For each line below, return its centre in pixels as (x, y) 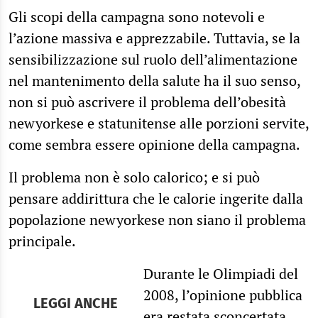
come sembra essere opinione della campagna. (154, 145)
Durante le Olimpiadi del (220, 274)
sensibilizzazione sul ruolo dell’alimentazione (153, 60)
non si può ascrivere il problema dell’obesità (147, 102)
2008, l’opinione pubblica (223, 295)
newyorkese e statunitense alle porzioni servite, (159, 124)
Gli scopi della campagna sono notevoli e (137, 17)
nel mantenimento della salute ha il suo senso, (154, 81)
